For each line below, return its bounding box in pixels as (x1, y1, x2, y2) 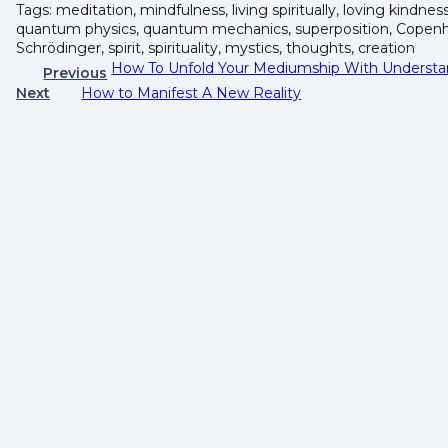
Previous (43, 63, 108, 82)
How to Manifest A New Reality (81, 83, 302, 102)
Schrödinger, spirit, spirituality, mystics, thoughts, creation (16, 38, 415, 57)
